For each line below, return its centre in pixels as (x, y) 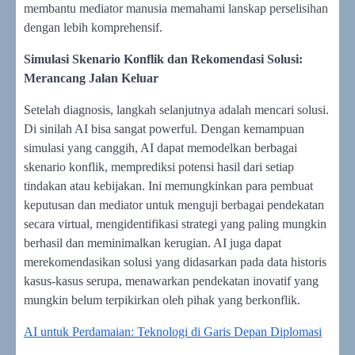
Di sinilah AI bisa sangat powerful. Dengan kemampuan (164, 128)
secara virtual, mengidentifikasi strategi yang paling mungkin (175, 223)
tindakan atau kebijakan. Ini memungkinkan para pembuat (168, 185)
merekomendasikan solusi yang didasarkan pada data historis (175, 261)
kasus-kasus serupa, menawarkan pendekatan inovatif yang (171, 281)
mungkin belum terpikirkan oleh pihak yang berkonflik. (162, 300)
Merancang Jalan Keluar (91, 78)
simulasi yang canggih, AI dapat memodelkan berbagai (160, 147)
